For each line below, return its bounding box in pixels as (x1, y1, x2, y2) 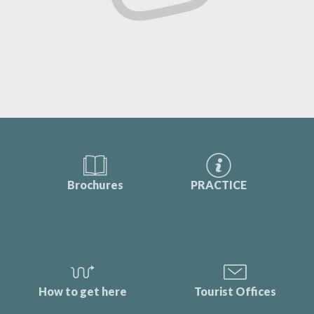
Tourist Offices (193, 285, 276, 299)
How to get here (38, 285, 127, 299)
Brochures (67, 178, 123, 192)
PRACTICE (191, 178, 247, 192)
